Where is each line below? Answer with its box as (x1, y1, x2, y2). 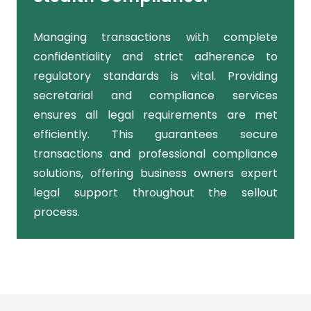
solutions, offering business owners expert (33, 165, 278, 182)
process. (33, 204, 80, 221)
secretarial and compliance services (33, 87, 278, 104)
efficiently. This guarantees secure (33, 126, 278, 143)
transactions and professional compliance (33, 146, 278, 162)
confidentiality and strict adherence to (33, 49, 278, 65)
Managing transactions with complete (33, 29, 278, 46)
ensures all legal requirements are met (33, 107, 278, 124)
